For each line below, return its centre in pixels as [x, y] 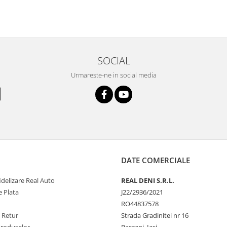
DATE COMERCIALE [156, 160]
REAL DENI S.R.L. [148, 180]
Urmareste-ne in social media [113, 75]
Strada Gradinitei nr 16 [155, 215]
